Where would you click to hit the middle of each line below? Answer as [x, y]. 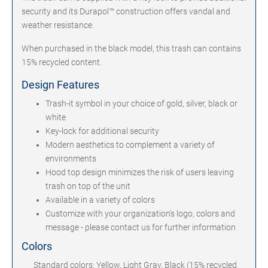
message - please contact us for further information [141, 227]
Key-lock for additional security [102, 131]
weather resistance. [58, 25]
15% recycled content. [62, 62]
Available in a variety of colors [100, 200]
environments [71, 159]
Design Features [60, 85]
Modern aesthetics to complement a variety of [130, 145]
